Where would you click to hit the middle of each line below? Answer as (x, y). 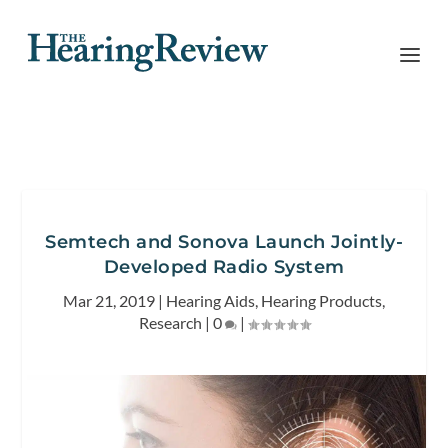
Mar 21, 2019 (109, 300)
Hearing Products (321, 300)
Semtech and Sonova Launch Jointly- (224, 242)
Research (170, 322)
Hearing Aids (210, 300)
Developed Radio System (224, 267)
